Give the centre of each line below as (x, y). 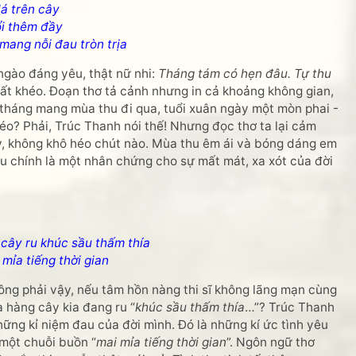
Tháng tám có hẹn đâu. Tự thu (245, 74)
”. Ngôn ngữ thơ (271, 342)
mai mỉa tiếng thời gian (161, 342)
